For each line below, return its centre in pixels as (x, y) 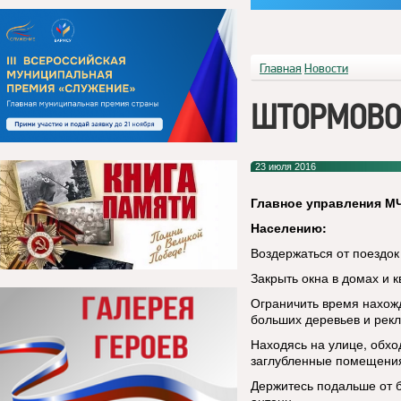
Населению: (289, 227)
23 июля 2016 (286, 166)
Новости (326, 68)
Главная (281, 68)
